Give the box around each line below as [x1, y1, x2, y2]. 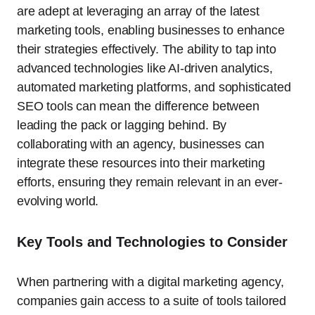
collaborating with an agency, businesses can [17, 137, 265, 152]
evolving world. [17, 194, 99, 209]
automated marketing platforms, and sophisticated [17, 80, 291, 95]
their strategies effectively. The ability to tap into [17, 42, 276, 57]
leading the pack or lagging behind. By [17, 118, 227, 133]
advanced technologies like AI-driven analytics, [17, 61, 273, 76]
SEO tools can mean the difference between [17, 99, 259, 114]
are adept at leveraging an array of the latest [17, 4, 259, 19]
